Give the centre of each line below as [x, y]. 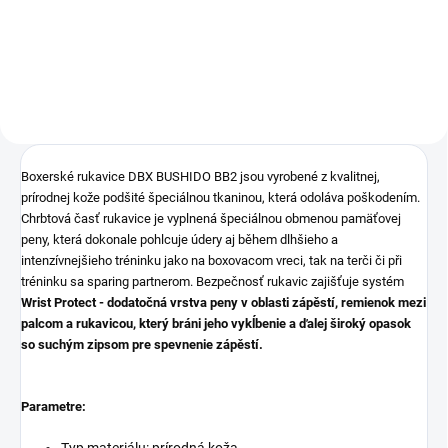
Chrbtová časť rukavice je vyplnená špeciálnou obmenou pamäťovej [211, 218]
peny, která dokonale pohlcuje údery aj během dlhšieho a [179, 239]
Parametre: [53, 406]
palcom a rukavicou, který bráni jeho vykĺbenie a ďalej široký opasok [216, 323]
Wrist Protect [60, 302]
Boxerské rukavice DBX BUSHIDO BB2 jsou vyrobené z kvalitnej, [200, 176]
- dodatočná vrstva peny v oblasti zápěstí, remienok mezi [262, 302]
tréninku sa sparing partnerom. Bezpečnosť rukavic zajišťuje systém [212, 281]
